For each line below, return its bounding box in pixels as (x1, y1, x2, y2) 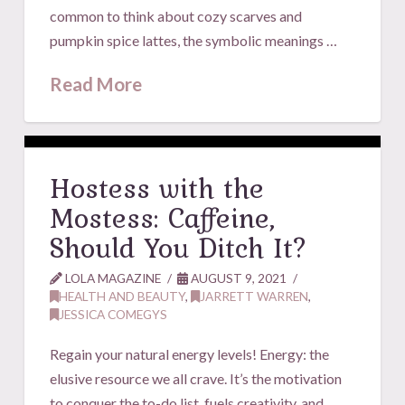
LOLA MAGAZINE (62, 269, 162, 286)
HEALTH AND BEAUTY (59, 287, 186, 304)
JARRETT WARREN (200, 287, 309, 304)
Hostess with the (50, 165, 265, 209)
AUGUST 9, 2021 (188, 269, 287, 286)
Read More (50, 72, 143, 95)
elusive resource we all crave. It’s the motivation (50, 369, 343, 387)
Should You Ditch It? (50, 225, 309, 268)
